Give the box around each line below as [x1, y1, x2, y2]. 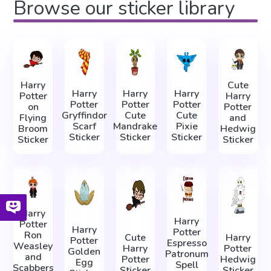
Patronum [165, 247, 209, 261]
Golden [68, 244, 101, 258]
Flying [19, 111, 47, 125]
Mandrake [113, 119, 158, 133]
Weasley [13, 239, 53, 253]
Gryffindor [61, 108, 107, 122]
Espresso [166, 237, 207, 250]
